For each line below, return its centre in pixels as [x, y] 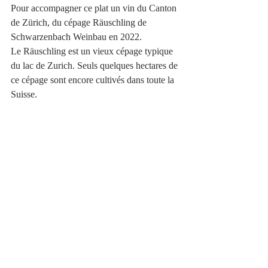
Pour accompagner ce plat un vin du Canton [95, 8]
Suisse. [24, 95]
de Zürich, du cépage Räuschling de [80, 23]
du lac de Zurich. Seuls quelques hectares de [95, 66]
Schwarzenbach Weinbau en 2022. [76, 37]
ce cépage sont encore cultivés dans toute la [94, 80]
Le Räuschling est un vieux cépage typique [93, 51]
